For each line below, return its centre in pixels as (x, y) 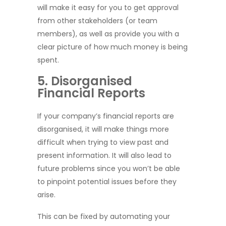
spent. (48, 60)
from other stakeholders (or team (97, 20)
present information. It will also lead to (104, 155)
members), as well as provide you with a (108, 34)
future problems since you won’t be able (109, 168)
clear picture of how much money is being (112, 47)
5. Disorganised (85, 81)
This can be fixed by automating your (104, 216)
